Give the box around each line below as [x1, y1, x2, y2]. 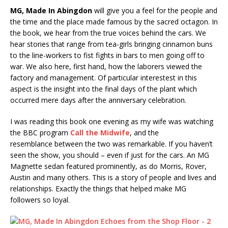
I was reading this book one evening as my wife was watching [10, 116, 213, 126]
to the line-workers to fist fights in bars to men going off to [10, 50, 205, 60]
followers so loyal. [10, 194, 70, 205]
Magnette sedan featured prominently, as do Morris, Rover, [10, 161, 207, 171]
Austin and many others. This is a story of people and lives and [10, 172, 216, 182]
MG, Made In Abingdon [10, 5, 92, 15]
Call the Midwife [70, 127, 130, 137]
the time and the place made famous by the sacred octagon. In [10, 16, 218, 26]
